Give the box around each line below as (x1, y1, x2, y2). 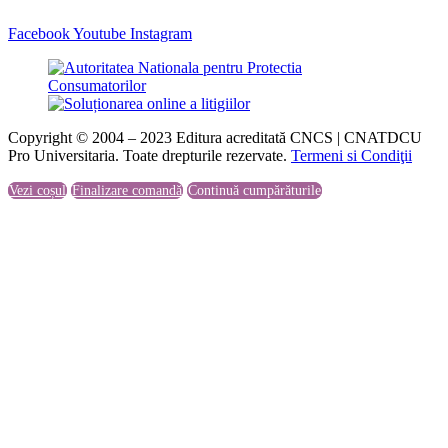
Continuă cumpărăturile (188, 183, 321, 198)
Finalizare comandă (72, 183, 182, 198)
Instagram (130, 25, 192, 42)
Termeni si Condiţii (291, 147, 412, 164)
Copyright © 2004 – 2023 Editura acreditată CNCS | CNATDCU (8, 129, 422, 146)
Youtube (73, 25, 130, 42)
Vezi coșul (9, 183, 66, 198)
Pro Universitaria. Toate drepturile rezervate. (8, 147, 291, 164)
